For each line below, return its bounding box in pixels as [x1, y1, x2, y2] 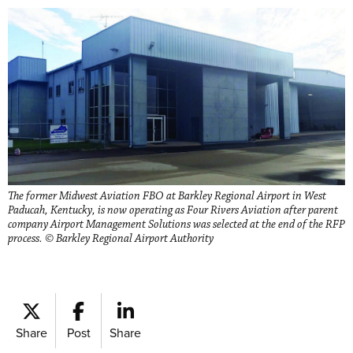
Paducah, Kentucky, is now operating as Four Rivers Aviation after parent [8, 203, 338, 217]
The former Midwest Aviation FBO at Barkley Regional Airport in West [8, 188, 326, 203]
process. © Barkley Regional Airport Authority [8, 231, 214, 246]
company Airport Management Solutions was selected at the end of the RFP [8, 217, 345, 232]
